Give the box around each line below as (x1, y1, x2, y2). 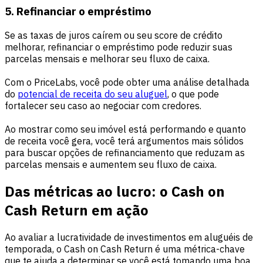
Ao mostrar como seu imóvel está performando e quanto (5, 123, 246, 136)
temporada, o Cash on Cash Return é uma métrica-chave (5, 242, 245, 255)
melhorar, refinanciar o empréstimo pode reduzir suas (5, 41, 232, 53)
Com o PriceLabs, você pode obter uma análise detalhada (5, 76, 249, 89)
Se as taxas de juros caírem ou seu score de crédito (5, 29, 222, 42)
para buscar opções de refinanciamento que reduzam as (5, 147, 245, 159)
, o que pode (167, 88, 219, 100)
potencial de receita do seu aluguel (18, 88, 167, 100)
